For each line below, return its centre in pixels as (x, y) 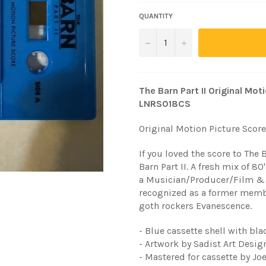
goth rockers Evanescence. (197, 205)
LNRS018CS (165, 103)
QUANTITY (156, 16)
